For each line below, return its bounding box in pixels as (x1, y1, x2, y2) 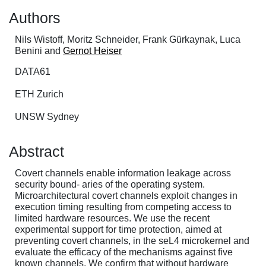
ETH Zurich (15, 88, 64, 99)
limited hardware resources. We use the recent (15, 213, 210, 223)
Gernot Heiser (63, 45, 122, 56)
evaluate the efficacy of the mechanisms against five (15, 246, 233, 257)
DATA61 (15, 66, 50, 77)
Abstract (9, 142, 64, 160)
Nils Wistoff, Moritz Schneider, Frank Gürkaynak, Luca (15, 34, 240, 45)
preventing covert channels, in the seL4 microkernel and (15, 235, 249, 246)
